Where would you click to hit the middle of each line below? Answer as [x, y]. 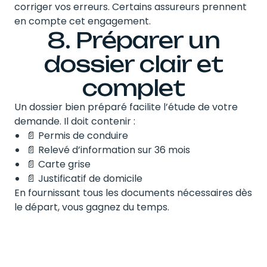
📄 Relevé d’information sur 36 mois [108, 150]
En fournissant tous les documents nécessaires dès [133, 193]
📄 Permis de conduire [77, 135]
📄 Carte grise [58, 164]
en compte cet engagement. [83, 21]
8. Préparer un [133, 40]
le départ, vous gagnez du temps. [92, 207]
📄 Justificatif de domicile [84, 178]
